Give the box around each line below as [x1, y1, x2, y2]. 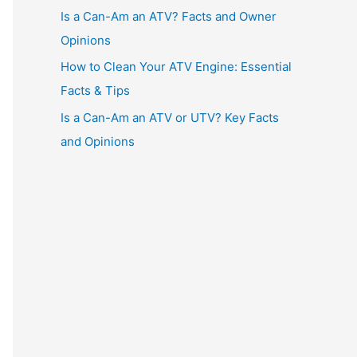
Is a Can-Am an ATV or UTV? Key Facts [61, 110, 279, 125]
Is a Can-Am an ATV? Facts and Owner [61, 8, 277, 24]
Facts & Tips [61, 83, 130, 99]
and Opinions [61, 134, 135, 149]
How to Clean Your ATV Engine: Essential [61, 59, 292, 75]
